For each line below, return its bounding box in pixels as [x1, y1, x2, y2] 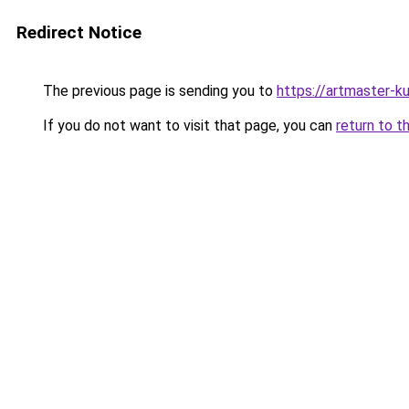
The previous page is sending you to [39, 82, 277, 100]
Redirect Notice [16, 22, 142, 43]
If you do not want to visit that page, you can [39, 117, 336, 134]
